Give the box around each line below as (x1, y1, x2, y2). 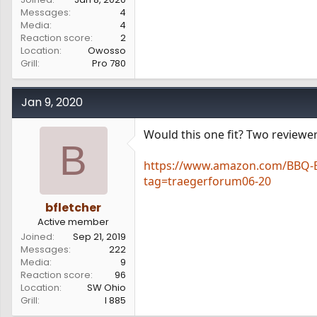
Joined (21, 230, 52, 243)
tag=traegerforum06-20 (144, 173, 271, 189)
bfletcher (45, 200, 101, 216)
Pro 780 (92, 57, 126, 70)
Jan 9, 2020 (21, 94, 83, 110)
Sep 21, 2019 (73, 230, 126, 243)
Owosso (88, 44, 126, 57)
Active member (38, 215, 109, 229)
